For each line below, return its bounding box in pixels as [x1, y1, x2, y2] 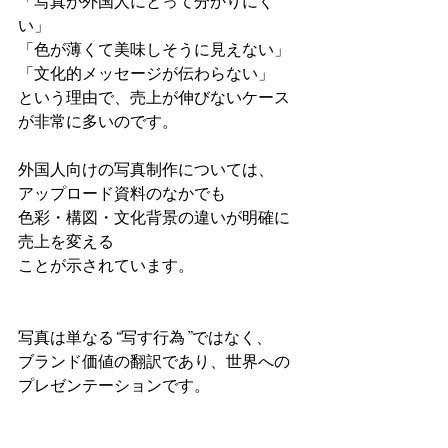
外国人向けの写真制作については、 [18, 160, 274, 180]
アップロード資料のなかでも [18, 184, 226, 204]
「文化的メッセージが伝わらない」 [18, 64, 274, 84]
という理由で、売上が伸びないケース [18, 88, 290, 108]
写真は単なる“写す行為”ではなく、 [18, 328, 272, 348]
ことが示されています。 [18, 256, 194, 276]
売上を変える [18, 232, 114, 252]
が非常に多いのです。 [18, 112, 178, 132]
